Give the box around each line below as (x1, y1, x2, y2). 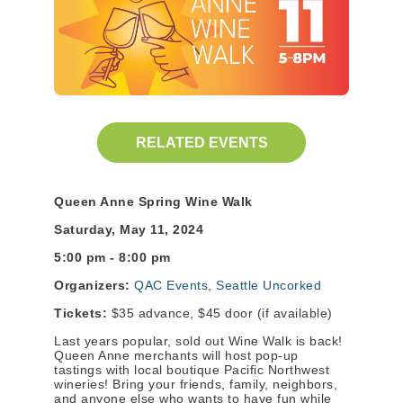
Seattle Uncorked (216, 278, 321, 293)
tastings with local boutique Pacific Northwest (54, 363, 329, 378)
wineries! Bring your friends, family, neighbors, (54, 377, 337, 392)
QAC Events (134, 278, 208, 293)
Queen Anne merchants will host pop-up (54, 348, 299, 363)
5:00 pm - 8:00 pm (54, 250, 175, 265)
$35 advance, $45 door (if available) (107, 306, 333, 321)
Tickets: (54, 306, 107, 321)
